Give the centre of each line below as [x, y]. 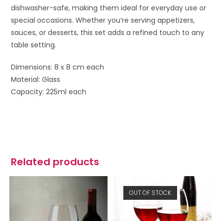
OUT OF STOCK [150, 192]
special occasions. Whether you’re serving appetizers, [103, 20]
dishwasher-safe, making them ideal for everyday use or [109, 8]
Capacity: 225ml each [49, 92]
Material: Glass [36, 79]
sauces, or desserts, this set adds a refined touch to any [108, 32]
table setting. [34, 45]
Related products [55, 162]
